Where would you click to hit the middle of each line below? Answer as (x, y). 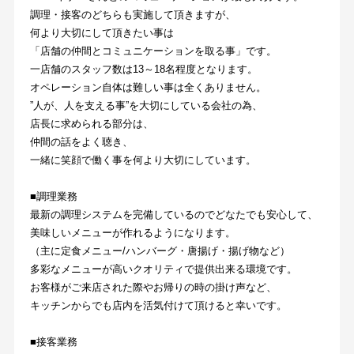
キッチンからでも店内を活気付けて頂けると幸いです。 (158, 305)
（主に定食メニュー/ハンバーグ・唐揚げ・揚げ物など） (160, 250)
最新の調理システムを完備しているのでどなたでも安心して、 (173, 214)
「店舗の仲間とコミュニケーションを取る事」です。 (153, 51)
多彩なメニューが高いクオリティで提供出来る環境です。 (163, 269)
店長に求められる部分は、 (91, 123)
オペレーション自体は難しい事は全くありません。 (148, 87)
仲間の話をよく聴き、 (81, 141)
